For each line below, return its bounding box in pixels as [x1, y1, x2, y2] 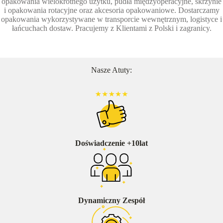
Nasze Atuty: [91, 66, 132, 75]
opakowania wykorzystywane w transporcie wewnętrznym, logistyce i [1, 15, 222, 24]
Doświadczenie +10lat [75, 139, 148, 148]
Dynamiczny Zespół [78, 196, 145, 205]
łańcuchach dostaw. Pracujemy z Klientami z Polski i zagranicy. [11, 24, 212, 33]
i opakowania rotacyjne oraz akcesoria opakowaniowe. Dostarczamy [3, 6, 220, 15]
